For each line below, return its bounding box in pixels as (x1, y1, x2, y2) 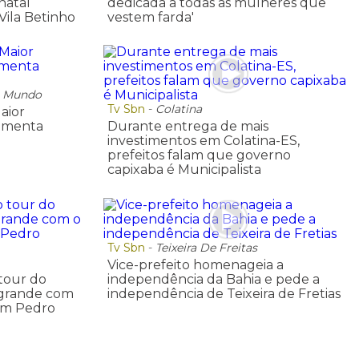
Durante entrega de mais (107, 119, 268, 135)
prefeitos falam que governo (107, 147, 291, 163)
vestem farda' (107, 9, 194, 25)
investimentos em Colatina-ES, (107, 133, 300, 149)
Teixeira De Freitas (155, 240, 257, 255)
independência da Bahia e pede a (107, 271, 320, 287)
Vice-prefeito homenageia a (107, 256, 284, 272)
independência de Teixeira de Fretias (107, 285, 341, 301)
